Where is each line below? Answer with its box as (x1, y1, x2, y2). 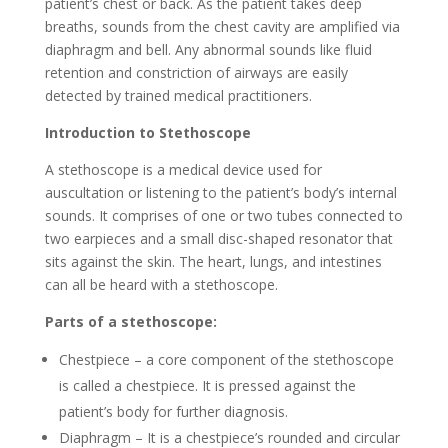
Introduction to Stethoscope (44, 123, 251, 143)
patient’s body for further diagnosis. (58, 402, 288, 422)
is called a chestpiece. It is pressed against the (58, 376, 356, 396)
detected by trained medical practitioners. (44, 86, 312, 106)
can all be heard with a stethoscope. (44, 275, 278, 295)
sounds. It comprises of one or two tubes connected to (44, 206, 403, 226)
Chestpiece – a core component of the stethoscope (58, 350, 394, 370)
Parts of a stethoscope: (44, 312, 217, 332)
